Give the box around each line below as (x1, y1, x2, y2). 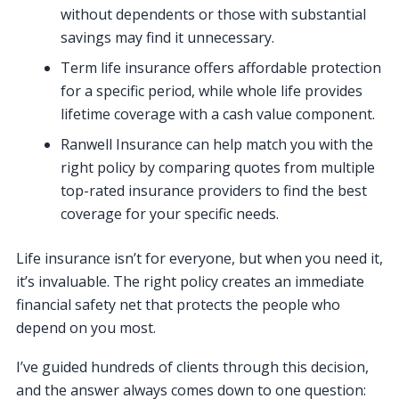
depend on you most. (16, 317, 156, 338)
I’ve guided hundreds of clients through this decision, (16, 356, 369, 377)
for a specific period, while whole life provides (61, 80, 362, 101)
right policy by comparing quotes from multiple (61, 157, 375, 177)
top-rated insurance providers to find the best (61, 180, 367, 200)
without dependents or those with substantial (61, 4, 366, 24)
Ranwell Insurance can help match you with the (61, 134, 373, 154)
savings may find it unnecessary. (61, 27, 274, 47)
